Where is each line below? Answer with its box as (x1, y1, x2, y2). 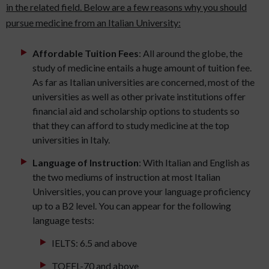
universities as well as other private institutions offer (32, 91, 246, 103)
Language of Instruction (32, 157, 139, 169)
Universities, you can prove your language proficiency (32, 186, 250, 198)
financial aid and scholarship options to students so (32, 105, 240, 117)
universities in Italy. (32, 134, 110, 146)
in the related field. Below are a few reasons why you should (6, 1, 247, 13)
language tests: (32, 214, 94, 226)
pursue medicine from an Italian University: (6, 17, 181, 29)
